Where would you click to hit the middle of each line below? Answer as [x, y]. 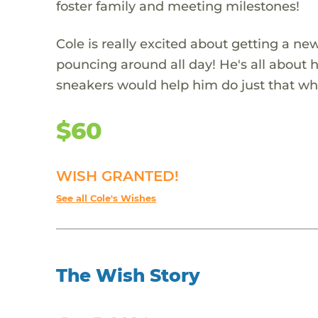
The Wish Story [128, 275]
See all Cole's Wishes [106, 198]
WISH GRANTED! [118, 176]
